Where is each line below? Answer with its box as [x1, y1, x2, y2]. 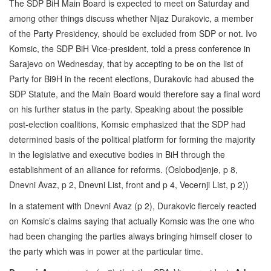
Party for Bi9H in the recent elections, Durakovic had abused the [9, 72, 254, 85]
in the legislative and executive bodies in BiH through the [9, 148, 225, 160]
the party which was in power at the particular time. [9, 244, 203, 257]
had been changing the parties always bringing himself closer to [9, 229, 252, 242]
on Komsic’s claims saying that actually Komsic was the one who [9, 214, 255, 227]
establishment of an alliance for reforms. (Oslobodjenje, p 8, [9, 163, 238, 175]
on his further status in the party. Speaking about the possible [9, 102, 243, 115]
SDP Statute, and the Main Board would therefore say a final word [9, 87, 261, 100]
